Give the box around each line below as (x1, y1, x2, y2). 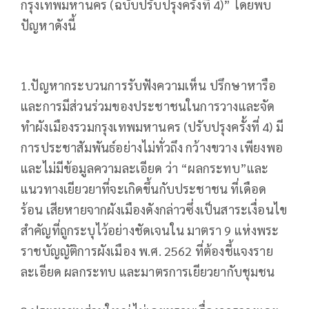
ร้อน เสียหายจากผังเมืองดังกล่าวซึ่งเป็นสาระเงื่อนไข (21, 201, 288, 217)
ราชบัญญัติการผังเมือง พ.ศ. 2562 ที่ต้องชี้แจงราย (21, 242, 273, 259)
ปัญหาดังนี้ (21, 17, 77, 33)
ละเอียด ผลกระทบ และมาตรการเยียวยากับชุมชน (21, 263, 275, 279)
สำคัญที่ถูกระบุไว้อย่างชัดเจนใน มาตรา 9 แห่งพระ (21, 221, 279, 238)
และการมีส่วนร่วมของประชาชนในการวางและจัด (21, 97, 275, 114)
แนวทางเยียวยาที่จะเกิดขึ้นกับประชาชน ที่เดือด (21, 180, 267, 197)
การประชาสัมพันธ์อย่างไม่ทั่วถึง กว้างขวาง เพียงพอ (21, 139, 283, 155)
